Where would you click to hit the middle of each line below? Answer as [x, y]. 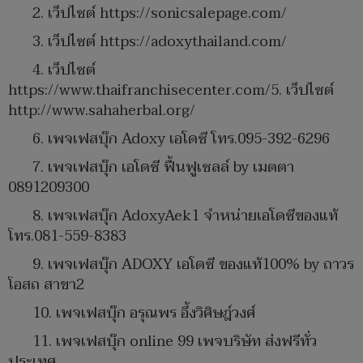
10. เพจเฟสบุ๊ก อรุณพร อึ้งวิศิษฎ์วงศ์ [144, 313]
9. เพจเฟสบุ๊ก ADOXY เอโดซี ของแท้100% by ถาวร [193, 264]
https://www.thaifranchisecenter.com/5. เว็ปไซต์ [171, 90]
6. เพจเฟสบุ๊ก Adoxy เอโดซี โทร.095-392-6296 [181, 139]
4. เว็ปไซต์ [64, 70]
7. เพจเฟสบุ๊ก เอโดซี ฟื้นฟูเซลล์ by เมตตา [163, 167]
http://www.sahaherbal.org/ [102, 110]
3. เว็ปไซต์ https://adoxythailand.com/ [160, 41]
